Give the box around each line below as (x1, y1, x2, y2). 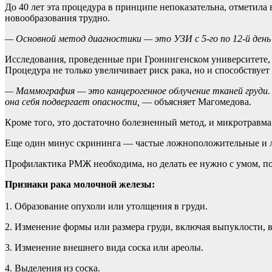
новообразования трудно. (5, 12, 112, 23)
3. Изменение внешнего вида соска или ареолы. (5, 242, 203, 253)
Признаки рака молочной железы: (5, 178, 155, 189)
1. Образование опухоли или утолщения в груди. (5, 200, 208, 211)
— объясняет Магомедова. (140, 96, 251, 107)
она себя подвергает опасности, (5, 96, 140, 107)
